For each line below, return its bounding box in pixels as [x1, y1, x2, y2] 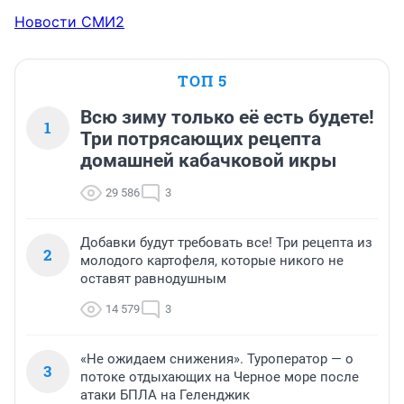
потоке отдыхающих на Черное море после [80, 369, 359, 386]
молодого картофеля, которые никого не [80, 252, 344, 270]
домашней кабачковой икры [80, 150, 336, 172]
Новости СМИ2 [14, 13, 124, 32]
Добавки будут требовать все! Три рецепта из [80, 234, 372, 252]
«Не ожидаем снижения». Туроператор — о [80, 351, 353, 368]
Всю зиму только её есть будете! [80, 106, 374, 129]
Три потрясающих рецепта [80, 128, 321, 151]
